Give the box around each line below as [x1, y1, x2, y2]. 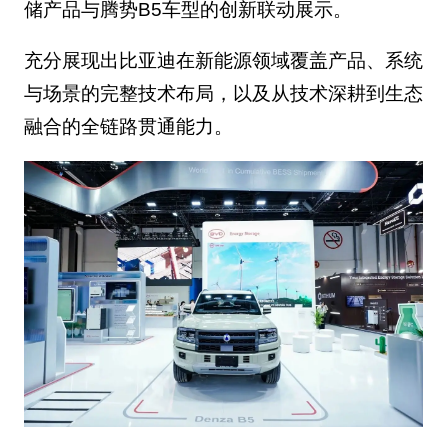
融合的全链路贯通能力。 [23, 116, 233, 138]
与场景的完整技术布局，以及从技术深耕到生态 [23, 83, 423, 105]
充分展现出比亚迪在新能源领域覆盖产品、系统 [23, 50, 423, 72]
